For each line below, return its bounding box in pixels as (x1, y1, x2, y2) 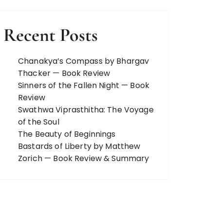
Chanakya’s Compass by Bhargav (18, 55, 149, 67)
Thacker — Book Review (18, 68, 110, 79)
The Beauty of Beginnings (18, 128, 116, 140)
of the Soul (18, 116, 59, 127)
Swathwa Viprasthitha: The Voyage (18, 104, 154, 115)
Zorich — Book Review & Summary (18, 153, 149, 164)
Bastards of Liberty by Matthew (18, 141, 141, 152)
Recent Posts (3, 24, 98, 46)
